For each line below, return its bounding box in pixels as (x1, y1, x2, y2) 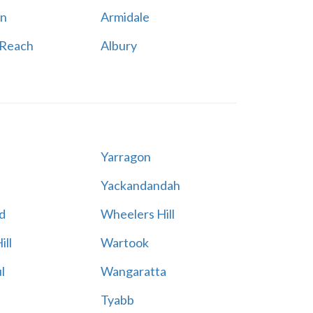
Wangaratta (100, 263, 166, 279)
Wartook (100, 235, 149, 250)
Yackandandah (100, 177, 180, 193)
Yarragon (100, 149, 151, 164)
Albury (100, 38, 137, 53)
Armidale (100, 9, 150, 24)
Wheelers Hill (100, 206, 175, 221)
